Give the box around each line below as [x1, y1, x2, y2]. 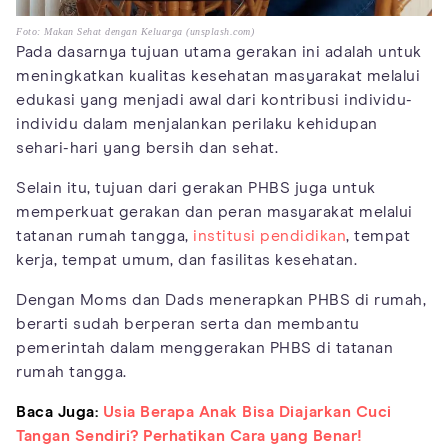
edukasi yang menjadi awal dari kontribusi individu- [16, 92, 413, 109]
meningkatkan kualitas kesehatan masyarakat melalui [16, 68, 420, 85]
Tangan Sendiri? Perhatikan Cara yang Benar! [16, 428, 363, 445]
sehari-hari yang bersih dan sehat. [16, 140, 278, 157]
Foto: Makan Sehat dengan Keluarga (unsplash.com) [16, 26, 254, 38]
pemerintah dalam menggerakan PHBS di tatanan [16, 340, 393, 357]
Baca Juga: [16, 404, 98, 421]
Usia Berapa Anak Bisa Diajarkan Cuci [102, 404, 392, 421]
